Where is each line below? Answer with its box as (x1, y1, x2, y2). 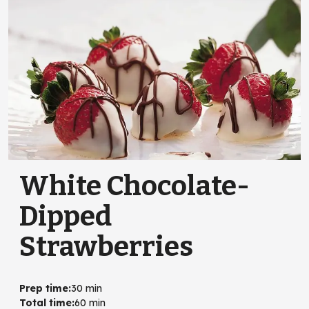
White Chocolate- (19, 170, 250, 203)
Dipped (19, 200, 112, 234)
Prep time (19, 282, 68, 295)
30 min (71, 282, 102, 295)
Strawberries (19, 230, 193, 264)
